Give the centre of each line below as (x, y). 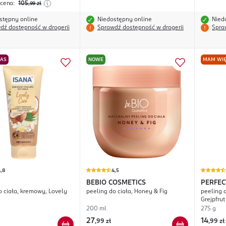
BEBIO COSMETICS (116, 183)
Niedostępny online (125, 20)
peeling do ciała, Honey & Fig (127, 192)
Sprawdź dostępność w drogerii (140, 28)
